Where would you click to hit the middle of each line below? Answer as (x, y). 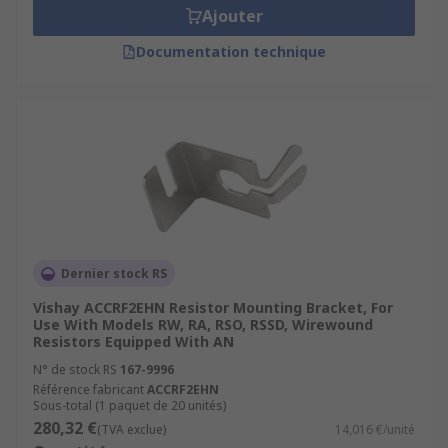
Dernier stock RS (114, 273)
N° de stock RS (75, 369)
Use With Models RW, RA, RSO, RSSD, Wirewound (203, 324)
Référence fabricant (88, 389)
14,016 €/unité (375, 429)
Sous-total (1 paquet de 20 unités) (129, 405)
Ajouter (232, 16)
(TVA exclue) (131, 429)
